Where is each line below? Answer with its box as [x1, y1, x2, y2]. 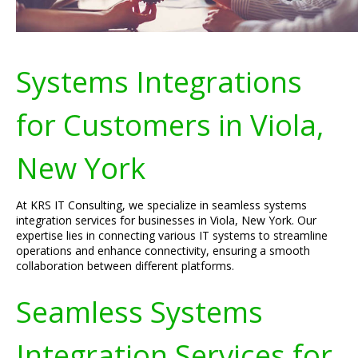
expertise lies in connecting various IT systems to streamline [16, 228, 328, 243]
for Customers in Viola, [16, 105, 324, 145]
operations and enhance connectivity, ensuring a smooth [16, 243, 310, 258]
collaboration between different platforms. [16, 258, 234, 273]
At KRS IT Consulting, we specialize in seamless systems [16, 197, 307, 213]
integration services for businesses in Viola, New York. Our [16, 213, 316, 228]
